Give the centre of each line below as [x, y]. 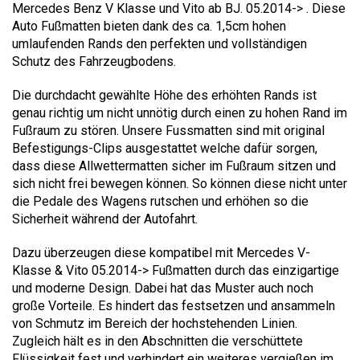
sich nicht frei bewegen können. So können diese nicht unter [180, 183]
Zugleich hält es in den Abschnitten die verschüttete [157, 341]
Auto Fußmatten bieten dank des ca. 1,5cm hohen [149, 26]
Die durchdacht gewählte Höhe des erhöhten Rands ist [164, 95]
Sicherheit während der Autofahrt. [105, 219]
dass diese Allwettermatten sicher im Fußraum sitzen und [174, 166]
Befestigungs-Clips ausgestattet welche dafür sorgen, [165, 148]
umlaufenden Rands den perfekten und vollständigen [160, 43]
